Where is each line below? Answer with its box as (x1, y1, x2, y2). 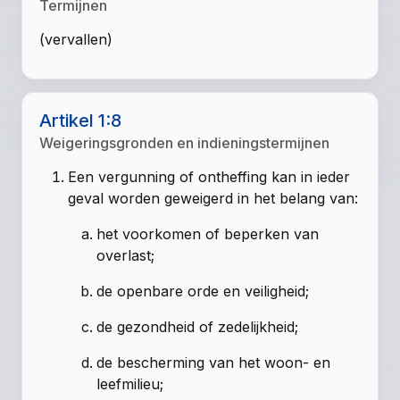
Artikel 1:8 (39, 109, 122, 131)
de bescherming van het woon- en (96, 353, 331, 371)
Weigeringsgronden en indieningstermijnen (39, 133, 330, 152)
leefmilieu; (96, 374, 164, 393)
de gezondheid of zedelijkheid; (96, 317, 299, 336)
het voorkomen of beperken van (96, 224, 320, 243)
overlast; (96, 246, 155, 264)
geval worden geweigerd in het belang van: (68, 188, 359, 207)
